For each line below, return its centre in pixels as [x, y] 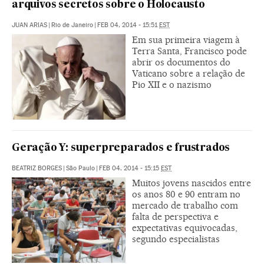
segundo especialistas [176, 239]
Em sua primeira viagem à [186, 40]
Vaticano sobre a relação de [189, 73]
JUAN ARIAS [29, 25]
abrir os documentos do [181, 62]
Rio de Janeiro [72, 25]
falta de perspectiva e [175, 216]
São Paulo [80, 168]
